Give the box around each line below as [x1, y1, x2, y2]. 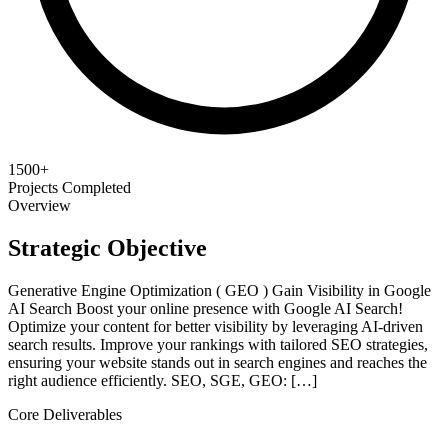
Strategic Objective [8, 234, 207, 261]
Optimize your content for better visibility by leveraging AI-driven [8, 317, 423, 335]
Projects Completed [8, 178, 131, 196]
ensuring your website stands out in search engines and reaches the [8, 353, 427, 371]
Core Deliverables [8, 405, 122, 423]
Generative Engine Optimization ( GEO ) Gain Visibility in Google [8, 281, 431, 299]
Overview [8, 196, 71, 214]
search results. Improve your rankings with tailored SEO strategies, [8, 335, 428, 353]
